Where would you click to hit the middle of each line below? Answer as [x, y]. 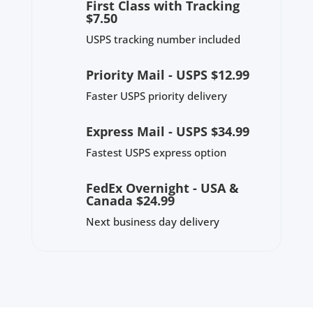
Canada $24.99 [130, 201]
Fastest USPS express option [156, 153]
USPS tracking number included [163, 39]
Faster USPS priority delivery [156, 96]
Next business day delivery [152, 222]
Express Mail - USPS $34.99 [167, 132]
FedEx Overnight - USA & [162, 188]
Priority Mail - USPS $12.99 [167, 75]
